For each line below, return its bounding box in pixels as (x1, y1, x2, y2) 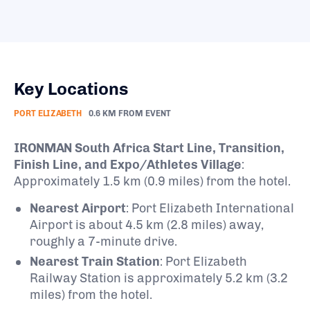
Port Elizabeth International (131, 200, 294, 216)
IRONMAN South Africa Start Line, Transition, (14, 140, 284, 156)
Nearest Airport (30, 200, 126, 216)
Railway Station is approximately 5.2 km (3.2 (30, 270, 288, 286)
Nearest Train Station (30, 253, 160, 269)
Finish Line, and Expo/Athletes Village (14, 156, 241, 172)
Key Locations (14, 77, 128, 99)
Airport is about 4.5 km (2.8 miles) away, (30, 217, 264, 232)
